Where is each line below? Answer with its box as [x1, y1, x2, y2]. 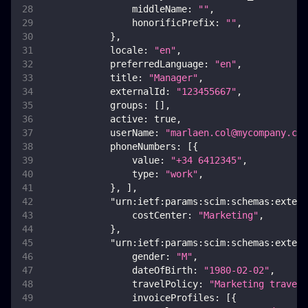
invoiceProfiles [132, 292, 214, 304]
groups [110, 100, 143, 111]
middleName [132, 3, 187, 15]
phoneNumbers [110, 141, 176, 153]
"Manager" [148, 72, 198, 84]
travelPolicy [132, 278, 198, 290]
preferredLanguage [110, 58, 203, 70]
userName [110, 127, 154, 139]
